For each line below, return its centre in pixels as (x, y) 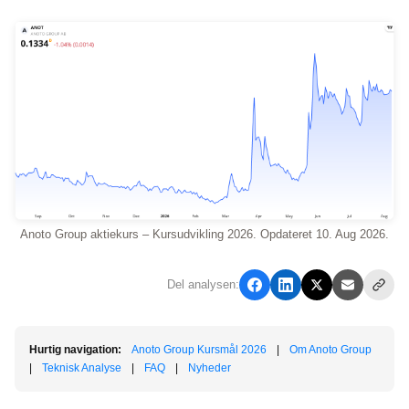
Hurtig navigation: (75, 350)
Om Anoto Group (330, 350)
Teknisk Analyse (82, 368)
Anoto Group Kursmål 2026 (199, 350)
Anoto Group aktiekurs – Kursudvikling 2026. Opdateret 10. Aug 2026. (204, 235)
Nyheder (210, 368)
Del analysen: (203, 285)
